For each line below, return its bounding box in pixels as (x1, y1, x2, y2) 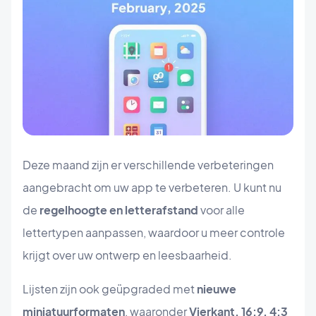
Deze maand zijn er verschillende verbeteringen (23, 157, 274, 173)
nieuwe (197, 281, 236, 297)
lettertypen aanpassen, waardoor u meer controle (23, 225, 285, 241)
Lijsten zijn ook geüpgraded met (23, 281, 197, 297)
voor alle (198, 202, 245, 218)
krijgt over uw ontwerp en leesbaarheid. (23, 248, 232, 263)
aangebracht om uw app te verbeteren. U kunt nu (23, 180, 281, 195)
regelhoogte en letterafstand (39, 202, 198, 218)
